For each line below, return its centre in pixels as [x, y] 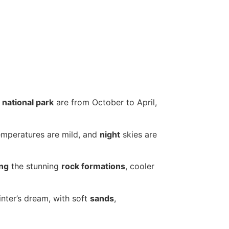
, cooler [140, 166]
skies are [139, 134]
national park [28, 102]
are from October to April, [105, 102]
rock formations [93, 166]
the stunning [35, 166]
